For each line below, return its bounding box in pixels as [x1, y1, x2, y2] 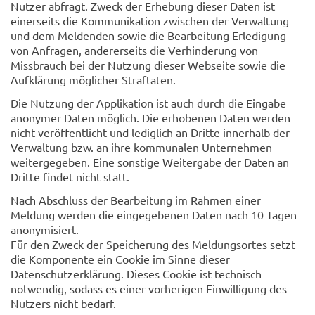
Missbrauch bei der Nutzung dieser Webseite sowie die [11, 58, 285, 72]
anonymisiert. [11, 222, 79, 237]
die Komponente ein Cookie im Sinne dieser [11, 252, 230, 266]
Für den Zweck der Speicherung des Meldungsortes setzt [11, 237, 295, 252]
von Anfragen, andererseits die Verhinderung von [11, 43, 258, 58]
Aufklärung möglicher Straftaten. [11, 72, 176, 87]
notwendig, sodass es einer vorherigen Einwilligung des [11, 281, 287, 296]
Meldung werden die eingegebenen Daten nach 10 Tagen [11, 207, 297, 222]
